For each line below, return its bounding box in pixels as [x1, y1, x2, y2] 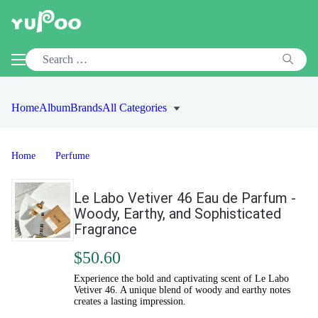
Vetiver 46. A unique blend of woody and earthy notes [74, 285, 290, 295]
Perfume [55, 150, 89, 161]
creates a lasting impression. [74, 296, 186, 307]
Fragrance [74, 221, 137, 238]
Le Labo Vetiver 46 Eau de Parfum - [74, 190, 296, 207]
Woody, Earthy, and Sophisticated [74, 205, 281, 222]
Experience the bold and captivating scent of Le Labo [74, 273, 289, 284]
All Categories [102, 102, 167, 114]
